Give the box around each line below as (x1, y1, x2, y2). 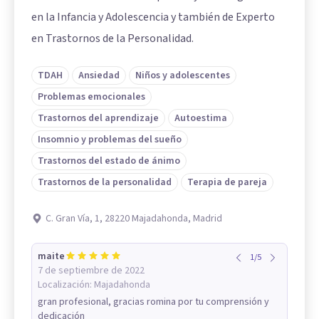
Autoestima (174, 111, 227, 126)
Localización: (38, 278, 94, 293)
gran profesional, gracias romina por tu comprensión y (38, 295, 269, 310)
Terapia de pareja (187, 175, 267, 190)
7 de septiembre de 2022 (38, 263, 145, 278)
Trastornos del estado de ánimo (38, 154, 180, 169)
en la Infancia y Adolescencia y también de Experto (31, 9, 275, 26)
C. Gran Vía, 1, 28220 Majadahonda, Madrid (46, 211, 222, 226)
